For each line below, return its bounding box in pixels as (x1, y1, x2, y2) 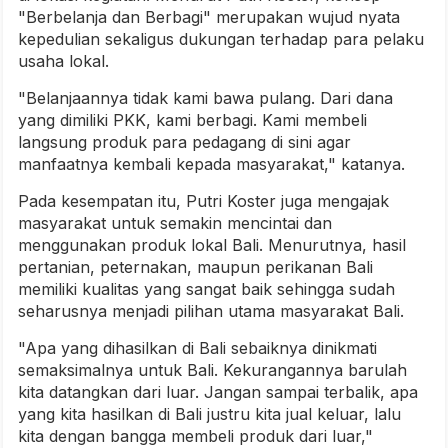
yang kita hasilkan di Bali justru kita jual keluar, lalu (18, 404, 401, 425)
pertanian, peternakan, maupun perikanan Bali (18, 257, 373, 278)
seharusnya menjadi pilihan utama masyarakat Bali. (18, 301, 404, 322)
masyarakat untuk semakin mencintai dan (18, 213, 332, 234)
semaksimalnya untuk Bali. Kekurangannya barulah (18, 360, 407, 381)
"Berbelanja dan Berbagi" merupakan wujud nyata (18, 7, 400, 28)
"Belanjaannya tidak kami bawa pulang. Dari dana (18, 88, 393, 109)
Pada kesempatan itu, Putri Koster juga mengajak (18, 191, 389, 212)
